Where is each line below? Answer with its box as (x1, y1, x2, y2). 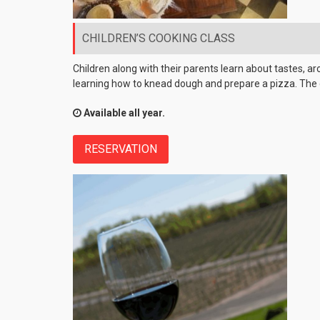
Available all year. (81, 107, 165, 119)
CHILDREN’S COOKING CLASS (82, 31, 235, 46)
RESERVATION (84, 142, 157, 156)
